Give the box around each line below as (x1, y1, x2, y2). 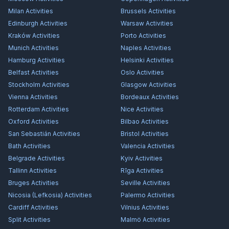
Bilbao (121, 118, 140, 125)
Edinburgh (8, 19, 38, 27)
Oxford (8, 118, 30, 125)
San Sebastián (8, 130, 51, 138)
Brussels (121, 7, 147, 15)
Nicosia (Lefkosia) (8, 191, 63, 199)
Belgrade (8, 154, 36, 162)
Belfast (8, 68, 30, 76)
